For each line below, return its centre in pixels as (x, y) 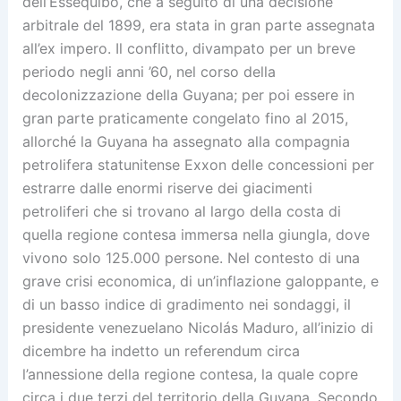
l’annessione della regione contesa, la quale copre (190, 375)
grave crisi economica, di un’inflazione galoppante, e (200, 282)
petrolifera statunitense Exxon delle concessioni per (198, 165)
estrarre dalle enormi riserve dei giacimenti (167, 188)
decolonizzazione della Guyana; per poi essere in (188, 95)
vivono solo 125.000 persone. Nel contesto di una (191, 258)
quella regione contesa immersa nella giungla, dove (196, 235)
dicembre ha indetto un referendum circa (161, 351)
